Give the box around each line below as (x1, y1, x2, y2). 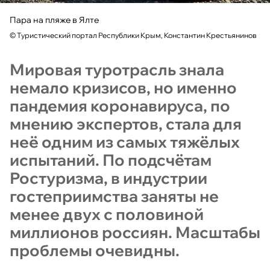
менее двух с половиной (10, 204, 204, 224)
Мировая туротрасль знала (10, 59, 224, 80)
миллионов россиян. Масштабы (10, 222, 260, 242)
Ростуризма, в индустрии (10, 168, 207, 188)
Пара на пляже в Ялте (10, 14, 99, 25)
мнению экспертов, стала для (10, 113, 242, 134)
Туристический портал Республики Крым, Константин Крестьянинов (17, 30, 257, 40)
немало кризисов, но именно (10, 77, 237, 98)
